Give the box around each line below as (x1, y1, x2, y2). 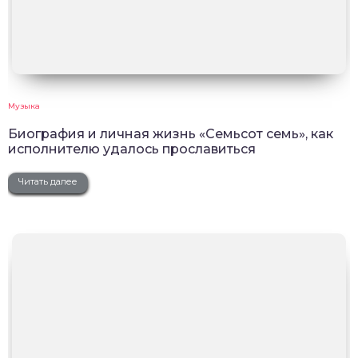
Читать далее (18, 176, 78, 188)
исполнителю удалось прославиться (8, 141, 256, 157)
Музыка (8, 101, 40, 112)
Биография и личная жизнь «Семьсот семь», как (8, 126, 333, 142)
